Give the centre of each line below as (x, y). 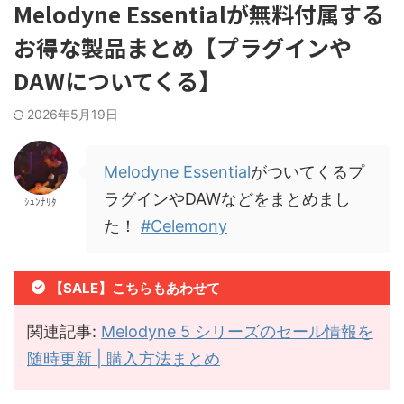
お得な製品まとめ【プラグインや (183, 46)
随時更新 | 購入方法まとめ (124, 358)
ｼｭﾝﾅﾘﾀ (41, 202)
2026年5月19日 (73, 114)
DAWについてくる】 (117, 80)
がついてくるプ (308, 171)
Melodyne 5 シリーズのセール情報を (237, 331)
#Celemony (184, 225)
